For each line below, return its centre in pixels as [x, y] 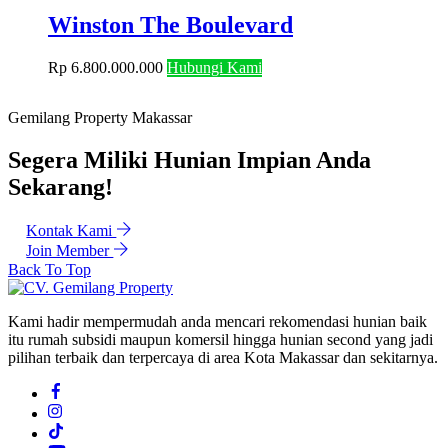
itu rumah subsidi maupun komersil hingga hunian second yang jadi [220, 339]
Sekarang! [60, 186]
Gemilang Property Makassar [100, 118]
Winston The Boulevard [170, 25]
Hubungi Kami [214, 68]
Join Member [70, 251]
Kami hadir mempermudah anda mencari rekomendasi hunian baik [217, 321]
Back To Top [49, 269]
